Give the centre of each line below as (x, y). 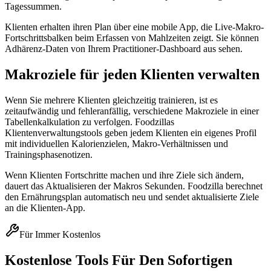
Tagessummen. (33, 7)
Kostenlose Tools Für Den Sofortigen (119, 260)
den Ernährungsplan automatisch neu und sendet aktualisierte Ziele (132, 197)
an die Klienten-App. (45, 208)
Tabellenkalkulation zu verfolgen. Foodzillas (90, 122)
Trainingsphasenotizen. (49, 155)
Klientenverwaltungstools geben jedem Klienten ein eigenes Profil (131, 133)
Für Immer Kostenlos (60, 234)
